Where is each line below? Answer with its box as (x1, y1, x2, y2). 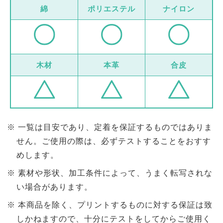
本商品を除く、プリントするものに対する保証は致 (17, 200, 213, 209)
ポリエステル (88, 4, 135, 13)
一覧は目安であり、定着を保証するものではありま (17, 122, 213, 131)
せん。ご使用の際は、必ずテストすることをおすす (16, 136, 211, 145)
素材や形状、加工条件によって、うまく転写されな (17, 168, 213, 177)
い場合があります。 (16, 182, 93, 191)
